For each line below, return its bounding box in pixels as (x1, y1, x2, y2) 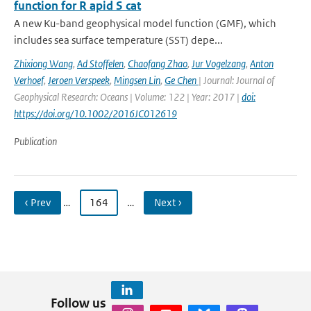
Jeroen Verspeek (48, 74, 110, 87)
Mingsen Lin (114, 74, 160, 87)
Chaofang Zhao (128, 57, 187, 70)
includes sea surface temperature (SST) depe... (14, 33, 223, 47)
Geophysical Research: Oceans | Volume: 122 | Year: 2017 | (14, 90, 242, 103)
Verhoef (14, 74, 44, 87)
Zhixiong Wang (14, 57, 73, 70)
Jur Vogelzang (192, 57, 246, 70)
